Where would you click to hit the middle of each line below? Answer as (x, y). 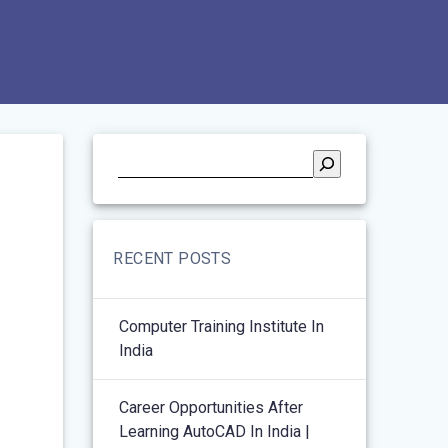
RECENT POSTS (172, 258)
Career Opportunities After (211, 407)
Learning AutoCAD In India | (215, 431)
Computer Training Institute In (222, 326)
